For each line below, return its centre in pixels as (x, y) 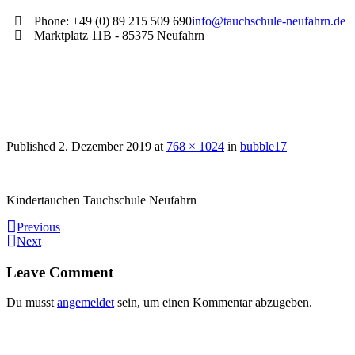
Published (32, 146)
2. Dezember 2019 (105, 146)
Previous (38, 227)
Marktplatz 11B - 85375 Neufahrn (119, 35)
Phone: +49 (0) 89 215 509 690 (113, 21)
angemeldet (86, 303)
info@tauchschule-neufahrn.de (269, 21)
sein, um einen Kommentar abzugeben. (213, 303)
